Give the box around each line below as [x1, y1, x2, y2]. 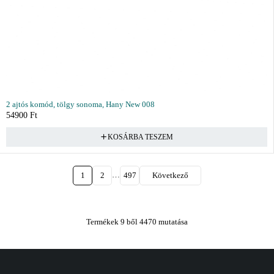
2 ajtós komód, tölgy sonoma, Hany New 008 [6, 100, 155, 109]
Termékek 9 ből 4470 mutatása [86, 217, 188, 227]
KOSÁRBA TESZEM [107, 133, 173, 142]
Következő [152, 171, 188, 180]
